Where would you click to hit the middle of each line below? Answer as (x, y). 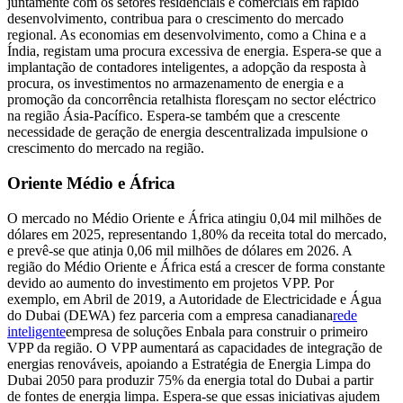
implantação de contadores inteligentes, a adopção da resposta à (187, 67)
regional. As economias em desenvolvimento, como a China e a (187, 35)
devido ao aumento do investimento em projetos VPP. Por (170, 282)
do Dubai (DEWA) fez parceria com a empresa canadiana (170, 315)
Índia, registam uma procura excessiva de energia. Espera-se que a (194, 51)
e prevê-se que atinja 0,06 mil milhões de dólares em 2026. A (179, 250)
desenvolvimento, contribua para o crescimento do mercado (175, 19)
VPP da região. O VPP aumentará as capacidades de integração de (195, 347)
